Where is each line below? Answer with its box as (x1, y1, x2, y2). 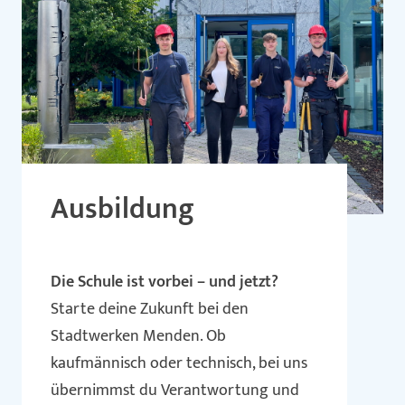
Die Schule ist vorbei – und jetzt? (51, 268, 279, 296)
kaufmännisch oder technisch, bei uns (51, 350, 308, 377)
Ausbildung (51, 184, 195, 233)
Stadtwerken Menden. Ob (51, 323, 227, 350)
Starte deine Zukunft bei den (51, 296, 250, 323)
